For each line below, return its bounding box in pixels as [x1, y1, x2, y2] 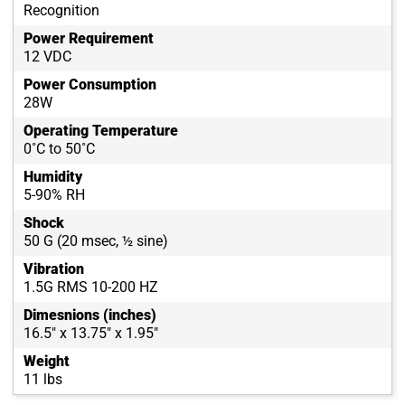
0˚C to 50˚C [24, 140, 95, 158]
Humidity [24, 168, 82, 186]
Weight [24, 353, 70, 371]
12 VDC [24, 48, 71, 66]
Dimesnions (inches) [24, 306, 156, 325]
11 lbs [24, 371, 62, 389]
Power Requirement [24, 30, 154, 48]
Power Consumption [24, 76, 156, 94]
